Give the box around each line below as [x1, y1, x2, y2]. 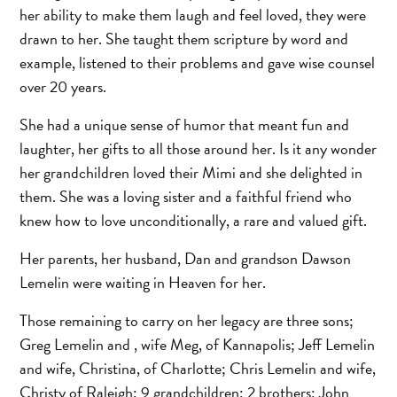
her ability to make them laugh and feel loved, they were [19, 2, 367, 27]
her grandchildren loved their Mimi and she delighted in [19, 160, 363, 184]
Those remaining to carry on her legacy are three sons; [19, 307, 354, 332]
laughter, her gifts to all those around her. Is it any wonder [19, 136, 378, 160]
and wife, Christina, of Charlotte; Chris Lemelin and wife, [19, 355, 377, 380]
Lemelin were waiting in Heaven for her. [19, 269, 267, 294]
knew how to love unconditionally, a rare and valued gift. [19, 207, 368, 232]
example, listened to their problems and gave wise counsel [19, 50, 376, 74]
